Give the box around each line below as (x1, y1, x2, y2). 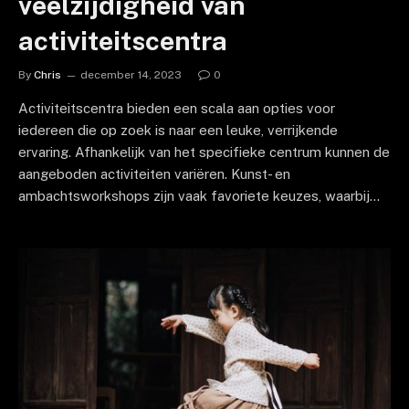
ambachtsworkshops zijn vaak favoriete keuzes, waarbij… (18, 187, 380, 204)
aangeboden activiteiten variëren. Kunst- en (18, 165, 290, 182)
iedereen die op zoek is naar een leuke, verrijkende (18, 121, 338, 138)
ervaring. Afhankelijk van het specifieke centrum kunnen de (18, 143, 390, 160)
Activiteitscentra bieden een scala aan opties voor (18, 100, 335, 116)
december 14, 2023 (80, 68, 182, 81)
